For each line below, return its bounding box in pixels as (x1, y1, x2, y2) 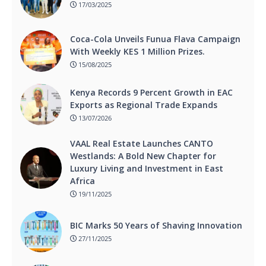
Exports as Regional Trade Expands (70, 99, 217, 111)
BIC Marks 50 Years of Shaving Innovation (70, 220, 242, 232)
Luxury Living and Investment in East (70, 163, 223, 175)
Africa (70, 175, 95, 187)
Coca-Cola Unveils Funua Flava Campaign (70, 33, 240, 45)
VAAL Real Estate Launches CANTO (70, 138, 213, 150)
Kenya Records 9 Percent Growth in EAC (70, 87, 233, 99)
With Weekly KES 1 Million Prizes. (70, 46, 205, 58)
